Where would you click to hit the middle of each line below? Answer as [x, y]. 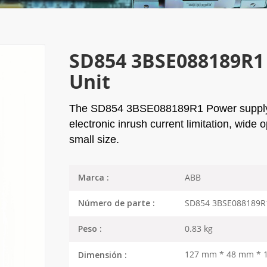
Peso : [90, 230]
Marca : [93, 178]
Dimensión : [102, 255]
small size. [94, 139]
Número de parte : [116, 204]
